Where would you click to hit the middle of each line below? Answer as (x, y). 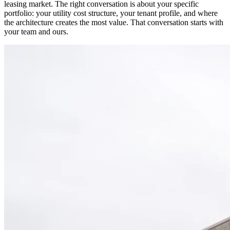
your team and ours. (36, 32)
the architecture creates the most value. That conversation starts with (114, 23)
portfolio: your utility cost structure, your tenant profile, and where (111, 13)
